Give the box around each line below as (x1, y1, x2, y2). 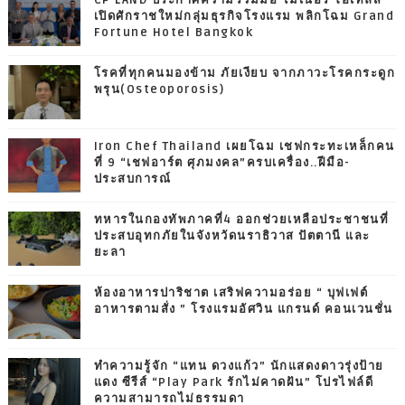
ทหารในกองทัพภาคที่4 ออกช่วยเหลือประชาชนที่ (93, 212, 390, 227)
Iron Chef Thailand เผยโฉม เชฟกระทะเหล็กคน (93, 138, 395, 154)
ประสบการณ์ (93, 171, 172, 186)
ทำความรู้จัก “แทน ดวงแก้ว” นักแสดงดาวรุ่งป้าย (93, 358, 384, 373)
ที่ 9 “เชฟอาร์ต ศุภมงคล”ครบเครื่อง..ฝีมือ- (93, 155, 351, 170)
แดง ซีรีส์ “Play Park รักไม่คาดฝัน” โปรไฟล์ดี (93, 374, 374, 390)
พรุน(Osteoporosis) (93, 81, 225, 97)
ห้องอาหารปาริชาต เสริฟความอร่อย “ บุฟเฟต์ (93, 285, 369, 300)
